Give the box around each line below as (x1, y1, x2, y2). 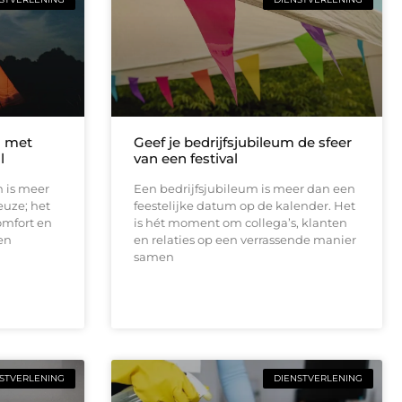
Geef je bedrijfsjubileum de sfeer (133, 133, 352, 151)
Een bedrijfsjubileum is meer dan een (133, 180, 355, 196)
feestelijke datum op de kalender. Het (133, 197, 355, 213)
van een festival (133, 149, 238, 167)
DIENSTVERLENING (274, 371, 363, 384)
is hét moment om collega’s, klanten (133, 214, 347, 230)
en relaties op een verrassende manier (133, 232, 356, 247)
